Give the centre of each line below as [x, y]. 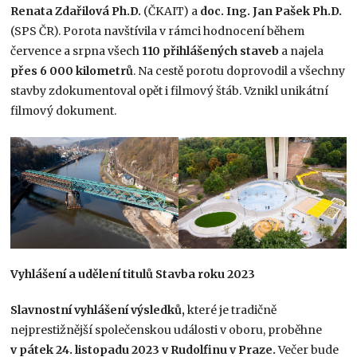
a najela [302, 51]
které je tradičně [232, 310]
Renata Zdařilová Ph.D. [76, 11]
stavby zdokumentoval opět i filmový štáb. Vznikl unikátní [170, 90]
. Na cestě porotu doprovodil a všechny [239, 71]
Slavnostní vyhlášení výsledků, [99, 310]
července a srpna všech [75, 51]
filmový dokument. [64, 110]
